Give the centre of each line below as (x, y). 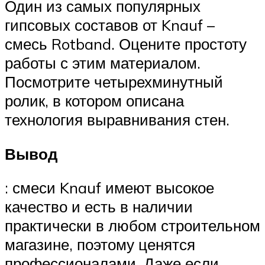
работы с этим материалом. (103, 63)
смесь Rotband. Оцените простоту (126, 44)
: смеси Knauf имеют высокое (109, 188)
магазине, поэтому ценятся (100, 245)
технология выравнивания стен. (117, 120)
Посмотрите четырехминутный (114, 82)
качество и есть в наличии (99, 207)
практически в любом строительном (132, 226)
